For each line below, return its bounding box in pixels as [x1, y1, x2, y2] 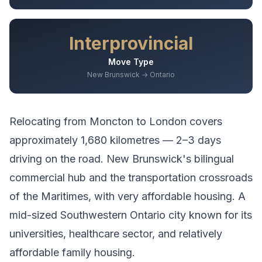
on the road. [42, 153, 106, 165]
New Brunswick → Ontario [87, 70, 175, 79]
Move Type [108, 57, 154, 67]
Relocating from [9, 115, 89, 127]
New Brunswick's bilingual [106, 153, 234, 165]
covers [187, 115, 222, 127]
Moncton [89, 115, 133, 127]
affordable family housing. [9, 246, 135, 258]
